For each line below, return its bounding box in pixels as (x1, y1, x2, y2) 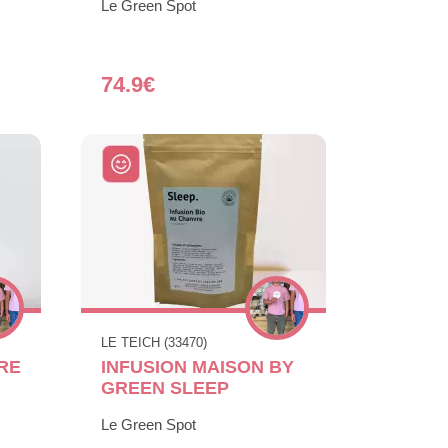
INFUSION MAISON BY (101, 356, 294, 377)
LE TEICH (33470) (101, 334, 207, 350)
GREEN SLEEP (101, 377, 229, 398)
